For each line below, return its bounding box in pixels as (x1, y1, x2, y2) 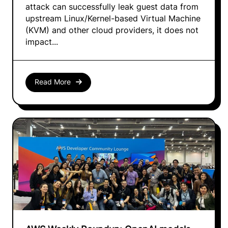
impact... (25, 37, 58, 47)
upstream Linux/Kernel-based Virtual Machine (25, 13, 201, 23)
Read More (34, 78, 71, 87)
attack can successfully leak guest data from (25, 2, 198, 12)
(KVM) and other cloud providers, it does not (25, 25, 198, 35)
